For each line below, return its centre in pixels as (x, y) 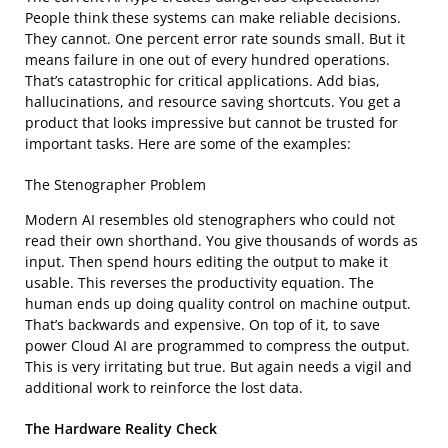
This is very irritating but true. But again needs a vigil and (218, 366)
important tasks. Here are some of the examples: (188, 143)
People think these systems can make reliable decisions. (213, 17)
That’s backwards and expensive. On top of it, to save (202, 324)
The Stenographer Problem (115, 184)
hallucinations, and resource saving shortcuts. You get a (213, 101)
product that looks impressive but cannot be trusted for (211, 122)
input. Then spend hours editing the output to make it (206, 261)
